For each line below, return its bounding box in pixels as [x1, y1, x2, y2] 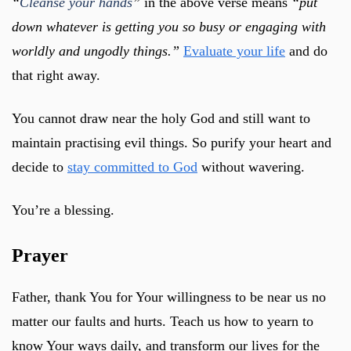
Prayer [12, 244, 68, 266]
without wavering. [197, 158, 305, 175]
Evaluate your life [183, 42, 285, 59]
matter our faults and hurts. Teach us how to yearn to [12, 313, 313, 329]
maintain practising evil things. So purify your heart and [12, 134, 331, 150]
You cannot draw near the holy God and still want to [12, 110, 310, 126]
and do [285, 42, 327, 59]
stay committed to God [67, 158, 197, 175]
